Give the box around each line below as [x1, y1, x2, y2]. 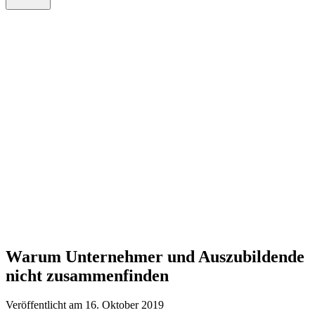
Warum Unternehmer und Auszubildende [6, 247, 304, 266]
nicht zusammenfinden [6, 266, 169, 285]
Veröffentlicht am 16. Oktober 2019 [6, 299, 164, 311]
